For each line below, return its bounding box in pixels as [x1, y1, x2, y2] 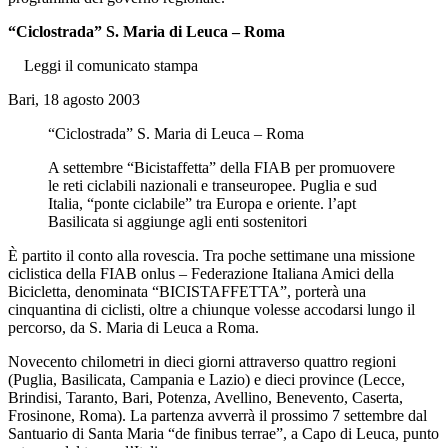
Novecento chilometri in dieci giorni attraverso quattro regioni [8, 352, 396, 370]
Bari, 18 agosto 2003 [8, 90, 140, 108]
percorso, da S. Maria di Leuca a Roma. [8, 318, 259, 336]
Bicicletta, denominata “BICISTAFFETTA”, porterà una [8, 282, 366, 300]
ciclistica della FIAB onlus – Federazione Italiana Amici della [8, 264, 394, 282]
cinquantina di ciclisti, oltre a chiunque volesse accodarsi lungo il [8, 300, 415, 318]
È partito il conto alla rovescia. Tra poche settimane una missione [8, 246, 415, 264]
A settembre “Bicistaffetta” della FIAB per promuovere [48, 158, 395, 176]
